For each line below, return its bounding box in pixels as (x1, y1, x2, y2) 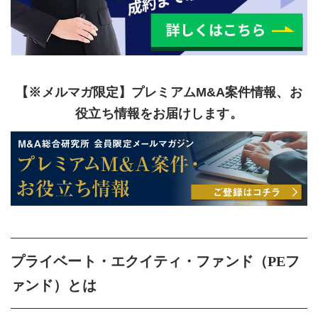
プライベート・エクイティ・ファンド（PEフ (11, 253, 300, 269)
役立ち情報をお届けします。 (75, 106, 243, 121)
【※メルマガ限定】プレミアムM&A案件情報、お (16, 84, 302, 99)
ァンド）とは (11, 277, 97, 293)
